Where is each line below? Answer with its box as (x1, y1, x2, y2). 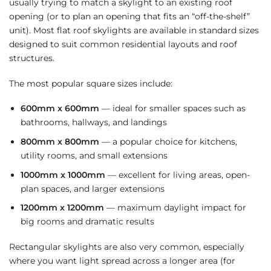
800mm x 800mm (20, 136, 99, 148)
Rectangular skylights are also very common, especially (9, 241, 244, 253)
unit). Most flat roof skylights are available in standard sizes (9, 25, 259, 36)
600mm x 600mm (20, 103, 99, 114)
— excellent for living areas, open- (105, 169, 250, 180)
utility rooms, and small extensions (20, 150, 168, 162)
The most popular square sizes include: (9, 77, 172, 89)
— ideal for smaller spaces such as (99, 103, 246, 114)
